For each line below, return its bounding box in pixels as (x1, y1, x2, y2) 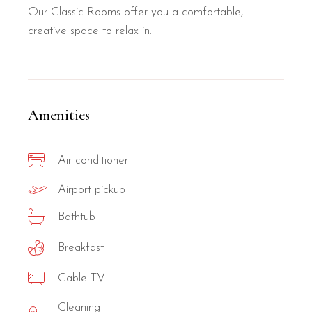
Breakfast (58, 242, 104, 254)
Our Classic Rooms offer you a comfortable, (28, 6, 244, 18)
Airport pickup (58, 184, 126, 196)
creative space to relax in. (28, 24, 153, 37)
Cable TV (58, 272, 106, 284)
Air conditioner (58, 154, 129, 166)
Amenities (28, 105, 91, 124)
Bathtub (58, 210, 96, 223)
